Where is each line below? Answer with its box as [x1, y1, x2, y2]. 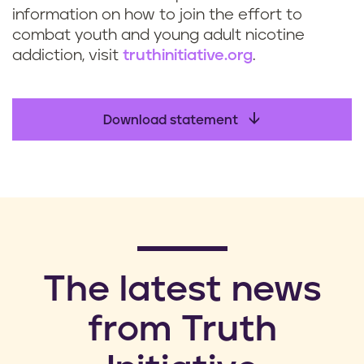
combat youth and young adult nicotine [12, 28, 305, 44]
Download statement [103, 114, 241, 128]
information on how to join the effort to [12, 7, 302, 24]
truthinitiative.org [123, 48, 253, 64]
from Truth [87, 312, 277, 349]
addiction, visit [12, 48, 123, 64]
